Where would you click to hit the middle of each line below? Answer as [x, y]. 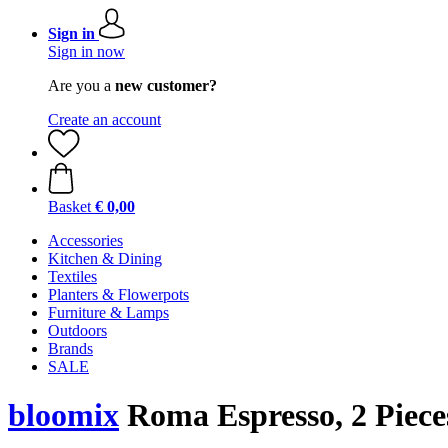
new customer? [166, 85]
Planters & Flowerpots [118, 294]
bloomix [63, 415]
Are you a [81, 85]
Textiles [72, 276]
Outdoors [77, 330]
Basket [69, 206]
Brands [70, 348]
